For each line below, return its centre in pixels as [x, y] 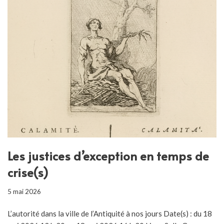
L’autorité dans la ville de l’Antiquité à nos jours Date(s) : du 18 [110, 213]
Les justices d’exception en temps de [108, 155]
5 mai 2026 [24, 191]
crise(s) [28, 172]
